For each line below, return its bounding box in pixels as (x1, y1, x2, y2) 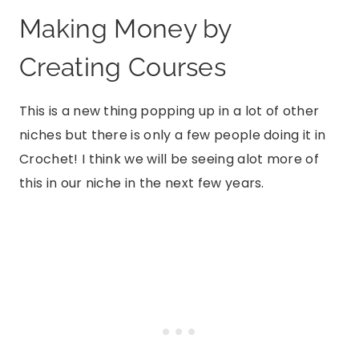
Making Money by (19, 14, 232, 44)
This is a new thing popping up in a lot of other (19, 102, 320, 121)
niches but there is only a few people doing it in (19, 126, 326, 145)
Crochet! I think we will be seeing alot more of (19, 150, 320, 169)
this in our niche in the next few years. (19, 174, 264, 193)
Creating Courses (19, 52, 227, 83)
